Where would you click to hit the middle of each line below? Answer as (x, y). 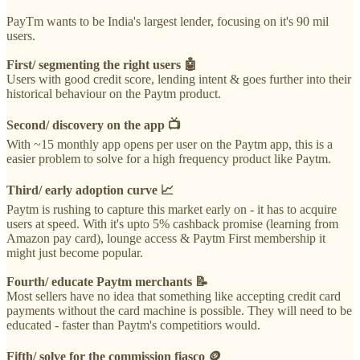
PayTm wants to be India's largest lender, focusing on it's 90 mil (168, 21)
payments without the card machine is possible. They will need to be (179, 310)
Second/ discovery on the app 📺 (94, 125)
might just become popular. (75, 252)
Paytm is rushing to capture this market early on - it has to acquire (172, 209)
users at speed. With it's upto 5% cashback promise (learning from (172, 223)
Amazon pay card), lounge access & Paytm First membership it (166, 238)
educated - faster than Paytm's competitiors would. (133, 325)
